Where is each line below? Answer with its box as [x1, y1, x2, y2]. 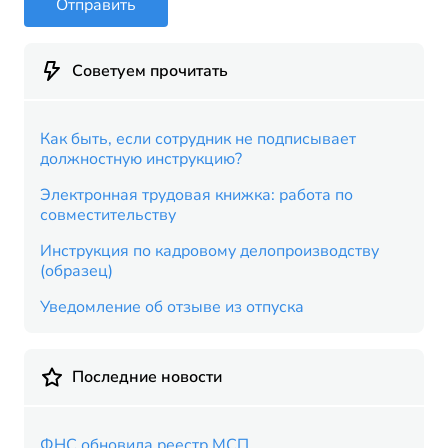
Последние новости [72, 366, 222, 389]
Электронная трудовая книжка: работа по [40, 184, 353, 207]
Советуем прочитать [72, 60, 228, 83]
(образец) [40, 260, 113, 283]
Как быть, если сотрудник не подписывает [40, 128, 356, 151]
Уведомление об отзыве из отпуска [40, 296, 304, 319]
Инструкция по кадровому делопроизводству [40, 240, 379, 263]
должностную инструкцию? [40, 148, 242, 171]
